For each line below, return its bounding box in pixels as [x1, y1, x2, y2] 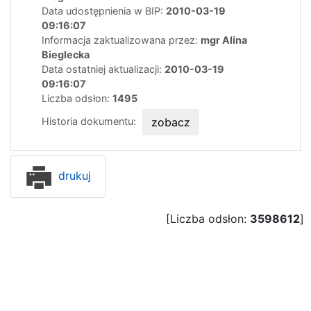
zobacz [151, 115, 190, 129]
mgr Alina [201, 33, 247, 46]
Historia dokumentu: [42, 115, 139, 127]
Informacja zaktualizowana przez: [42, 33, 201, 46]
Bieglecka [42, 48, 90, 60]
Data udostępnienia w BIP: [42, 4, 166, 17]
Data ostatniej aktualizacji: [42, 62, 165, 75]
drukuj [55, 168, 91, 183]
